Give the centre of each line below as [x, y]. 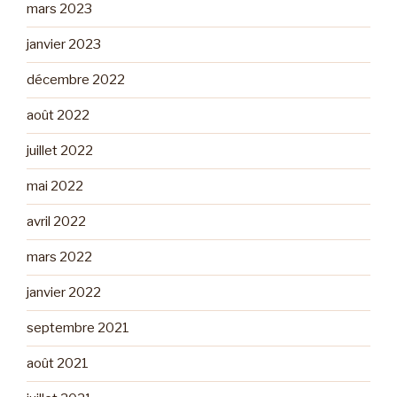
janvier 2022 [64, 293]
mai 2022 [55, 187]
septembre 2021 [78, 328]
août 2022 [58, 116]
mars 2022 [59, 257]
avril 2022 [56, 222]
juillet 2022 [60, 151]
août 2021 [58, 364]
